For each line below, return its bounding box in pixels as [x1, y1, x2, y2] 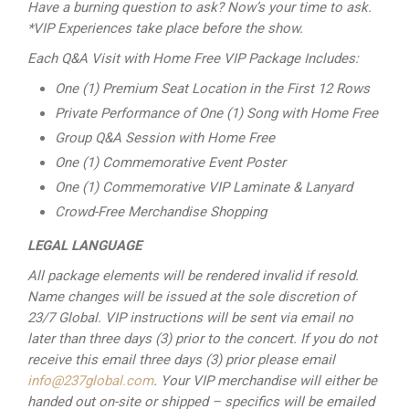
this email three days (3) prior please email [75, 351, 335, 368]
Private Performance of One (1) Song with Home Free [55, 105, 378, 121]
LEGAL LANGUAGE [27, 237, 142, 254]
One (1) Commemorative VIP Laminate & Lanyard [55, 179, 352, 195]
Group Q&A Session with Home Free [55, 130, 275, 146]
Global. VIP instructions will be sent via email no [58, 309, 353, 326]
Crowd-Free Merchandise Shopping [55, 204, 267, 220]
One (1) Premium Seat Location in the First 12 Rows [55, 80, 370, 97]
